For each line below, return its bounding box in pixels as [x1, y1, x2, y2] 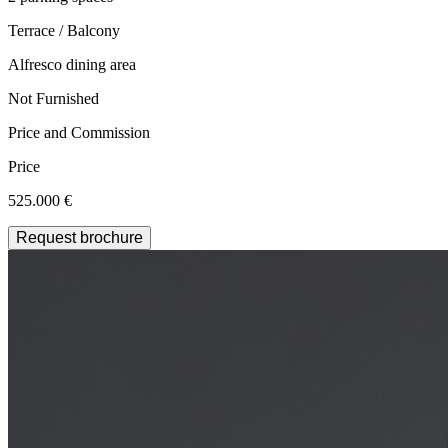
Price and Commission [8, 123, 150, 141]
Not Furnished [8, 89, 99, 107]
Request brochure [16, 228, 143, 246]
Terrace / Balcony [8, 21, 120, 39]
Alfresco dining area [8, 55, 136, 73]
